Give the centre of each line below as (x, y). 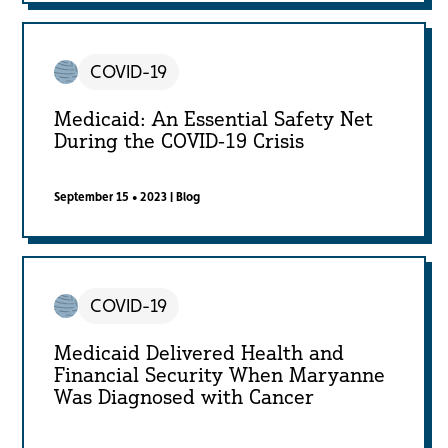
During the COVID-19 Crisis (179, 141)
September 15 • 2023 (111, 197)
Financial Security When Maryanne (220, 375)
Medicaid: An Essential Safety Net (214, 119)
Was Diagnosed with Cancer (184, 397)
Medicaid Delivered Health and (199, 353)
